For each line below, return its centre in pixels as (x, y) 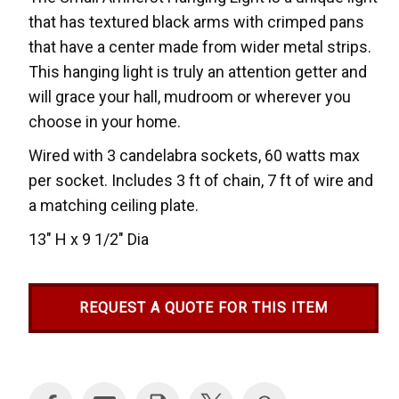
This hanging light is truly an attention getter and (198, 72)
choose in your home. (105, 122)
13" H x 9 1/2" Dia (89, 240)
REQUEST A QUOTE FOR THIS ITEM (203, 308)
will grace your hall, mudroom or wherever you (190, 97)
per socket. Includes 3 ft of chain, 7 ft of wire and (201, 181)
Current (51, 364)
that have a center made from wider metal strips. (200, 47)
